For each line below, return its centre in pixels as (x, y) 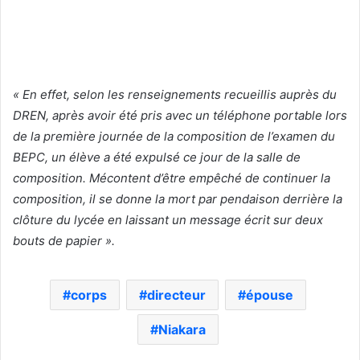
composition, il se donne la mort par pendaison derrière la (178, 198)
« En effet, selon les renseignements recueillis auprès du (175, 94)
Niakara (182, 329)
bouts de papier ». (64, 240)
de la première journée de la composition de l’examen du (174, 136)
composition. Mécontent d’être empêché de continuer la (172, 178)
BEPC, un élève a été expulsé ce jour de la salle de (157, 157)
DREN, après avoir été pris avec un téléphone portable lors (180, 115)
